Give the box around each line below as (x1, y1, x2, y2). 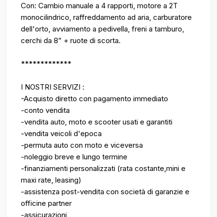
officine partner (21, 199, 72, 208)
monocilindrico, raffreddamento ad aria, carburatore (21, 13, 192, 22)
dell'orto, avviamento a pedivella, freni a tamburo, (21, 24, 184, 33)
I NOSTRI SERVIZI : (21, 82, 84, 92)
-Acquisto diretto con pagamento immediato (21, 94, 168, 103)
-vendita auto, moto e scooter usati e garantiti (21, 117, 172, 126)
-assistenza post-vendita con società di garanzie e (21, 187, 189, 196)
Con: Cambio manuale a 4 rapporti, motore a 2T (21, 1, 178, 10)
